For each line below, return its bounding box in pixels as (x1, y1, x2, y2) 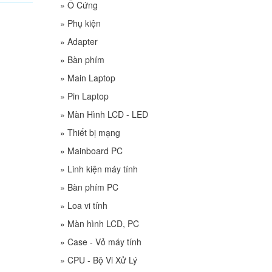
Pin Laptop (67, 90, 109, 102)
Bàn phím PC (67, 181, 118, 193)
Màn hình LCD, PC (67, 217, 139, 229)
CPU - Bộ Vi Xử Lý (67, 254, 137, 266)
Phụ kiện (67, 17, 101, 29)
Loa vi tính (67, 199, 107, 211)
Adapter (67, 35, 98, 47)
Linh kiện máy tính (67, 163, 138, 175)
